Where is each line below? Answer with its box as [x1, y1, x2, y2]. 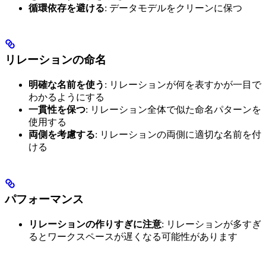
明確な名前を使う [28, 80, 104, 90]
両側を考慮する [28, 129, 95, 140]
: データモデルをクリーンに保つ [104, 2, 242, 13]
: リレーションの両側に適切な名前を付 [95, 129, 261, 140]
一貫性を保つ [28, 104, 85, 115]
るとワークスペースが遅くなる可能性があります [28, 231, 237, 242]
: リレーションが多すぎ [161, 218, 261, 229]
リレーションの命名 [5, 53, 106, 66]
